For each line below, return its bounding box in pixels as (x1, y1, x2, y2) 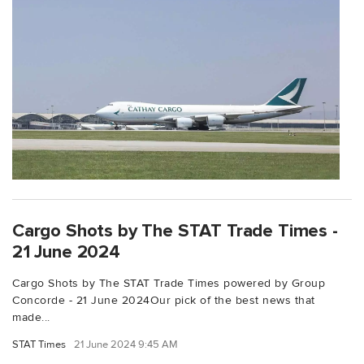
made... (12, 310, 50, 324)
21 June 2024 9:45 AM (74, 337, 178, 351)
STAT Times (12, 337, 66, 351)
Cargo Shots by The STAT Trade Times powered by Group (12, 275, 325, 290)
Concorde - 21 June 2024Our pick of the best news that (12, 292, 315, 307)
